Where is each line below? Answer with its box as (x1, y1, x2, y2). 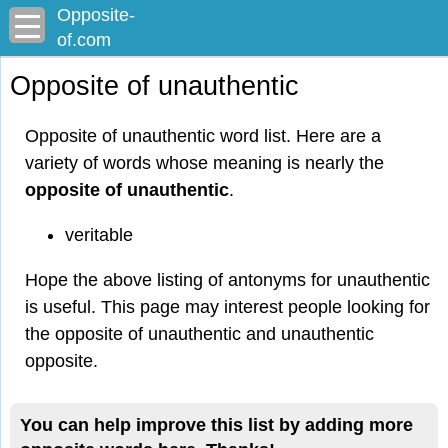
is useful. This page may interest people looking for (25, 297, 430, 317)
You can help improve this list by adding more (20, 415, 413, 435)
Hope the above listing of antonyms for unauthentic (25, 270, 430, 290)
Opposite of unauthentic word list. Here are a (25, 126, 381, 146)
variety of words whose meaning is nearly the (25, 153, 384, 173)
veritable (65, 225, 133, 245)
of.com (57, 30, 111, 50)
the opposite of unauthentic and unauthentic (25, 324, 374, 344)
